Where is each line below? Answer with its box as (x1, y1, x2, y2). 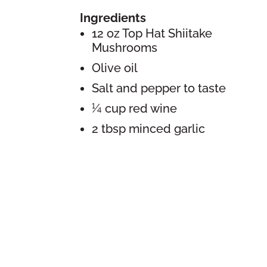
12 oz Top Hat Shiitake (92, 26, 213, 41)
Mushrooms (92, 40, 158, 55)
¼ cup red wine (92, 101, 178, 116)
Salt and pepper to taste (92, 80, 226, 95)
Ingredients (80, 10, 147, 25)
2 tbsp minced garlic (92, 121, 206, 136)
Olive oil (92, 60, 138, 75)
